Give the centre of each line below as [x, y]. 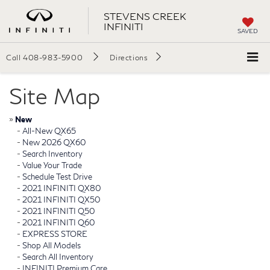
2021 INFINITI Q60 [58, 222]
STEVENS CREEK [145, 16]
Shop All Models [52, 245]
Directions [129, 58]
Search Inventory [52, 153]
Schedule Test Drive [57, 176]
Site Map [55, 96]
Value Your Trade [52, 165]
